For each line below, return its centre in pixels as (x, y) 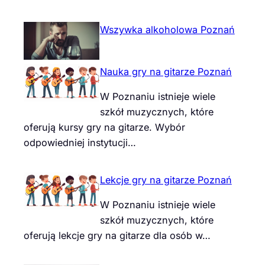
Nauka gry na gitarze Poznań (166, 72)
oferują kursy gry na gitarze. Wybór (104, 127)
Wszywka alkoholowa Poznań (167, 30)
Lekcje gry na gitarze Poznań (166, 180)
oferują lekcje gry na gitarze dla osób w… (117, 235)
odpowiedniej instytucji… (80, 143)
